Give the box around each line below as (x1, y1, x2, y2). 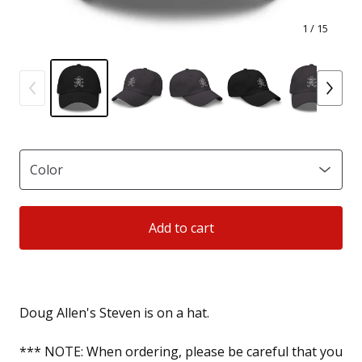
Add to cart (148, 219, 214, 237)
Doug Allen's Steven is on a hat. (19, 304, 209, 322)
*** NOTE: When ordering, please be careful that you (19, 343, 343, 360)
